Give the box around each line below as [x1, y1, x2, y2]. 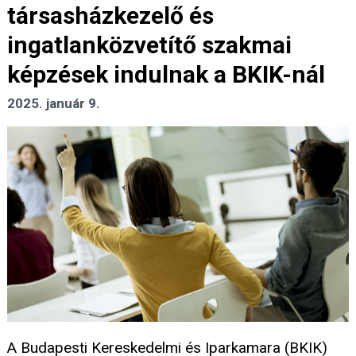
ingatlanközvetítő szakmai [7, 31, 292, 60]
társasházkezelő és [7, 2, 214, 30]
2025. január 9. [7, 95, 100, 112]
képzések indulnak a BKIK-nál [7, 60, 325, 89]
